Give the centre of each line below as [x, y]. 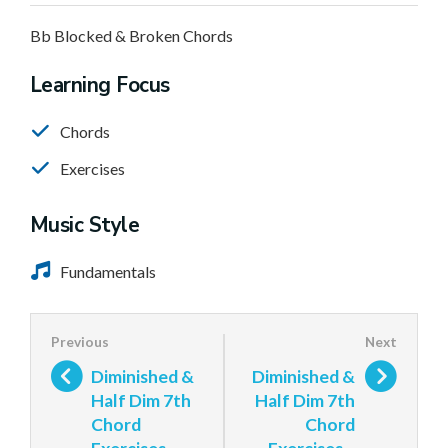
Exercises [92, 168]
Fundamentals [108, 271]
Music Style [85, 225]
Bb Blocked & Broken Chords [131, 35]
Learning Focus [100, 85]
